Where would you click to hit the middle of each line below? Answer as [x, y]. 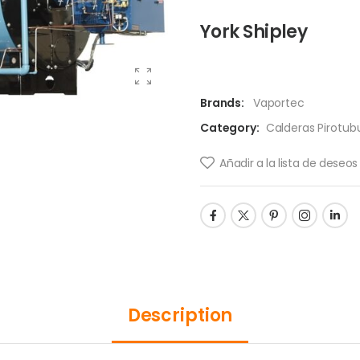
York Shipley [254, 32]
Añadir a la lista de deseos [288, 163]
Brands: [223, 103]
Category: [230, 128]
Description [180, 315]
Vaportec [278, 103]
